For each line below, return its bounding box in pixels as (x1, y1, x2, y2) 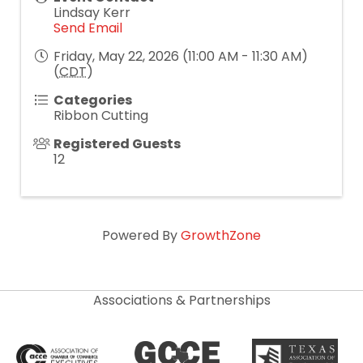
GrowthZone (181, 225, 261, 245)
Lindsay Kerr (53, 2, 130, 22)
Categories (53, 90, 132, 109)
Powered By (102, 225, 181, 245)
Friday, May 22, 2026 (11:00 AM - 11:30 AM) (53, 46, 308, 66)
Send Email (53, 18, 122, 37)
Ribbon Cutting (53, 105, 148, 125)
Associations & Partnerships (92, 290, 271, 310)
